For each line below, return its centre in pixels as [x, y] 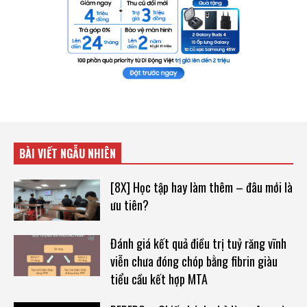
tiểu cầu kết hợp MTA [159, 279]
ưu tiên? [129, 205]
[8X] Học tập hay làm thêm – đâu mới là [201, 187]
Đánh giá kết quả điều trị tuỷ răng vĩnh [198, 243]
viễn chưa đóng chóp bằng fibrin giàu [194, 261]
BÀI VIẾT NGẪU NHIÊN [67, 153]
